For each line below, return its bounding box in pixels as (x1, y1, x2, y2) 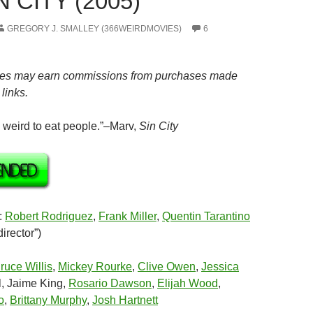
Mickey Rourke (58, 261, 132, 272)
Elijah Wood (157, 277, 218, 289)
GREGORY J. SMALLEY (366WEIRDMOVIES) (7, 24, 182, 34)
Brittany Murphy (10, 294, 87, 306)
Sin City (139, 120, 178, 132)
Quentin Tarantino (162, 210, 250, 222)
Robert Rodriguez (5, 210, 93, 222)
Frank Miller (99, 210, 156, 222)
